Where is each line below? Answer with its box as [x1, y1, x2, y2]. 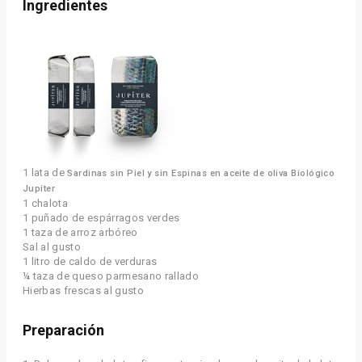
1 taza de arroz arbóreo [23, 225, 138, 238]
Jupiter [23, 183, 56, 194]
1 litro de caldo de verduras [23, 255, 158, 267]
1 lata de [23, 166, 68, 179]
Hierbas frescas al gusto [23, 284, 144, 297]
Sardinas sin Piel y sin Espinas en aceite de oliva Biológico [67, 167, 335, 179]
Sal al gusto [23, 240, 81, 253]
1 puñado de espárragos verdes [23, 211, 180, 224]
